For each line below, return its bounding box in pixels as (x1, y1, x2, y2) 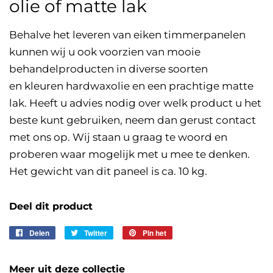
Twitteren (113, 227, 143, 238)
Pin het (143, 227, 166, 239)
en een (132, 80, 166, 93)
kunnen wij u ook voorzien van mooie (9, 46, 200, 58)
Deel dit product (9, 200, 93, 213)
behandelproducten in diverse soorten (9, 63, 208, 76)
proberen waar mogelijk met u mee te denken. (9, 148, 250, 161)
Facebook (55, 254, 88, 265)
